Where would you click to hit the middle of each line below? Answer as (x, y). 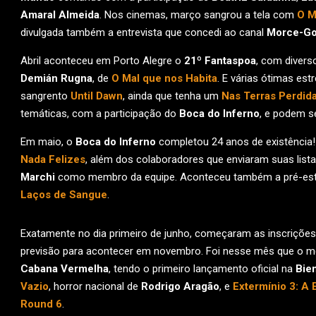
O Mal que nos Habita (164, 78)
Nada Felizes (53, 159)
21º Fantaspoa (220, 61)
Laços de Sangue (64, 195)
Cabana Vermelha (65, 269)
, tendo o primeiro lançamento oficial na (202, 269)
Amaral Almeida (60, 15)
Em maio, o (48, 142)
